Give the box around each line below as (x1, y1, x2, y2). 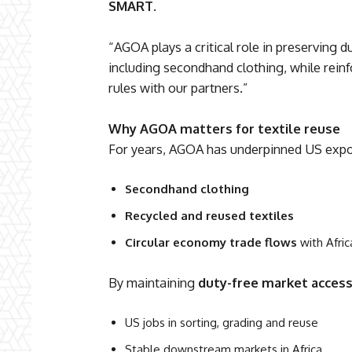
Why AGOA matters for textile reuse (108, 120, 340, 137)
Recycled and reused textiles (125, 208, 294, 224)
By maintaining (108, 274, 198, 291)
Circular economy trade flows (125, 235, 297, 251)
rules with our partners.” (108, 79, 247, 97)
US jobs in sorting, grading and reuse (125, 315, 318, 331)
